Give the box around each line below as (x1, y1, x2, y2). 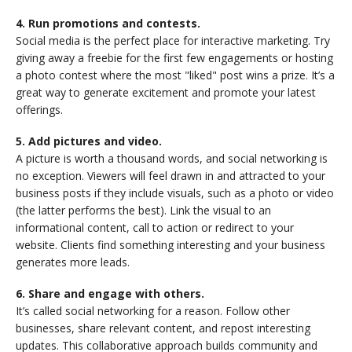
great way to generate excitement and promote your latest (16, 84, 316, 100)
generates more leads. (16, 254, 130, 269)
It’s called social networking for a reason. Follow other (16, 302, 290, 318)
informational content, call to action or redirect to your (16, 219, 294, 235)
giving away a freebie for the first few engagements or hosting (16, 49, 333, 65)
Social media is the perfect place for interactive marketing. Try (16, 32, 330, 48)
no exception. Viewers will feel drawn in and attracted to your (16, 167, 325, 183)
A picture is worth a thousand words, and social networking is (16, 150, 328, 166)
